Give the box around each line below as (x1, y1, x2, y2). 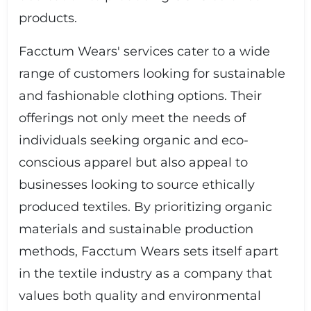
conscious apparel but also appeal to (18, 155, 248, 170)
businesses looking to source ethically (18, 177, 255, 192)
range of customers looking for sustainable (18, 66, 285, 81)
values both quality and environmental (18, 288, 261, 303)
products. (18, 10, 77, 26)
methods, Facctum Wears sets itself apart (18, 244, 278, 259)
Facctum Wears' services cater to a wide (18, 44, 270, 59)
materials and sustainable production (18, 221, 253, 237)
